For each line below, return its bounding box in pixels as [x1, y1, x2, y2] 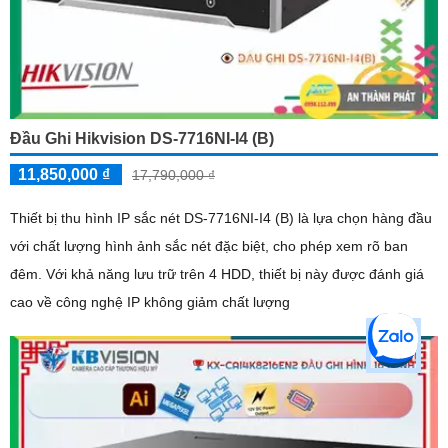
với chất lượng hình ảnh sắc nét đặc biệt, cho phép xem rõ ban [10, 238, 408, 255]
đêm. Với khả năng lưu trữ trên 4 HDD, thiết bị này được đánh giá [10, 266, 46, 283]
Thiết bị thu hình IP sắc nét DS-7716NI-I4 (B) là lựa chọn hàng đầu [10, 210, 432, 227]
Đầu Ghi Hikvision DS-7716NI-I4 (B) [10, 130, 274, 148]
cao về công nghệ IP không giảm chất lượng [10, 294, 290, 311]
